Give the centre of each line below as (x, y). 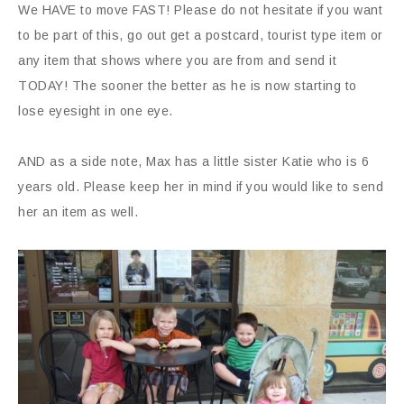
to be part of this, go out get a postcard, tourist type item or (201, 35)
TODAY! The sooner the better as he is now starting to (188, 85)
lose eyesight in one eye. (96, 110)
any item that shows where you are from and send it (177, 60)
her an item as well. (78, 211)
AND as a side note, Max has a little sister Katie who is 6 (193, 161)
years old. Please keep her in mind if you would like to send (201, 186)
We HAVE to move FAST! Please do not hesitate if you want (200, 9)
